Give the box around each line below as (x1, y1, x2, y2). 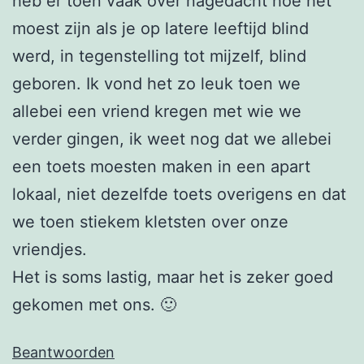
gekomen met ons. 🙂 (12, 295, 176, 315)
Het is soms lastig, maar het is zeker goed (12, 267, 333, 288)
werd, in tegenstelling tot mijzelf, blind (12, 46, 306, 67)
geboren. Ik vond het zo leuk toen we (12, 74, 301, 94)
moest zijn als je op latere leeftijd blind (12, 19, 309, 39)
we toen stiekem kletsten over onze (12, 212, 288, 232)
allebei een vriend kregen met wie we (12, 102, 301, 122)
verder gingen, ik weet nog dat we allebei (12, 129, 331, 149)
